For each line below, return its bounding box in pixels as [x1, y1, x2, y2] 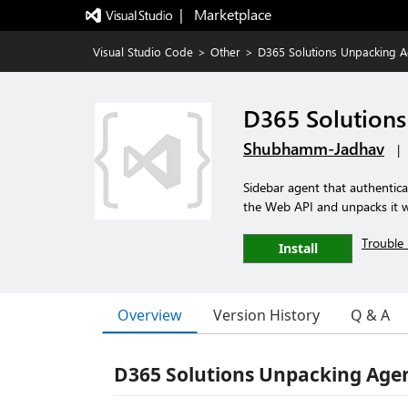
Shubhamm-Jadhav [243, 138, 384, 159]
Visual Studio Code [93, 44, 193, 59]
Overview [117, 304, 182, 325]
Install [278, 240, 318, 257]
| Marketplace [178, 5, 271, 24]
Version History [213, 305, 320, 325]
